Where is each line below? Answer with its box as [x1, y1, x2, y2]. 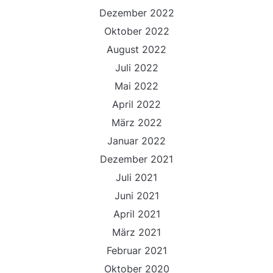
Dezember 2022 [99, 7, 174, 19]
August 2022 [107, 43, 166, 55]
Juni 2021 [114, 190, 159, 202]
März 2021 [112, 226, 161, 238]
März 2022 [111, 116, 162, 129]
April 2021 [113, 208, 160, 220]
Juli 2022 [115, 62, 158, 74]
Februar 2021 [106, 244, 167, 257]
